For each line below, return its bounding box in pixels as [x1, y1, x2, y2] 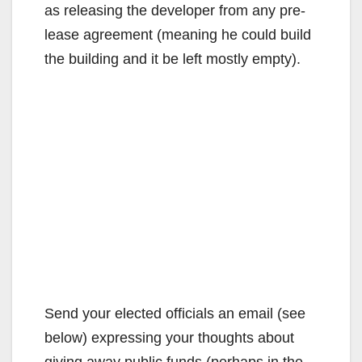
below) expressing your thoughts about [44, 330, 294, 347]
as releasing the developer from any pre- [44, 2, 305, 19]
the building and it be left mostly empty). [44, 51, 301, 68]
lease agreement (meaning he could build [44, 27, 311, 44]
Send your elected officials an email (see [44, 305, 305, 322]
